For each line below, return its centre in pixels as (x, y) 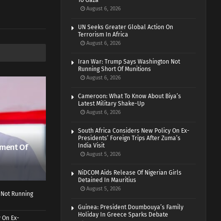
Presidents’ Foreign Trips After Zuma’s (129, 138)
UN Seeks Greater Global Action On (126, 27)
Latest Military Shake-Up (111, 104)
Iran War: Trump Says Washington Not (129, 62)
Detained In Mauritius (107, 180)
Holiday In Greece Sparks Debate (123, 215)
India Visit (92, 146)
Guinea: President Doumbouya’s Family (131, 207)
